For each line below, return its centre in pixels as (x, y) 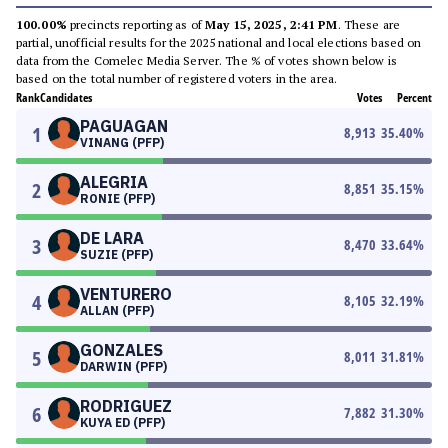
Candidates (66, 97)
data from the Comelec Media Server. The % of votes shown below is (206, 60)
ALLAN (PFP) (117, 310)
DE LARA (112, 238)
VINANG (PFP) (122, 142)
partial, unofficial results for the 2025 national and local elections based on (219, 42)
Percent (414, 97)
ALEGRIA (114, 182)
